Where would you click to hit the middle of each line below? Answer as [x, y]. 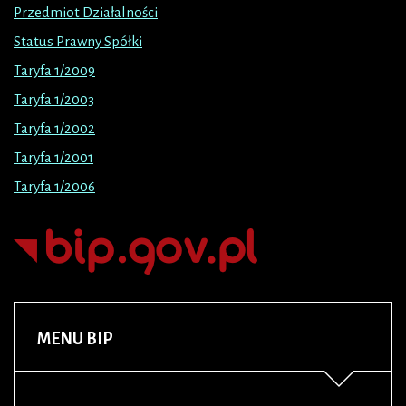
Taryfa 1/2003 [54, 99]
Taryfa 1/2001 [53, 157]
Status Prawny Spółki [78, 41]
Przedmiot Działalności [86, 12]
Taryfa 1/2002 [54, 128]
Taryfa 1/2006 [54, 186]
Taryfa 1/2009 [54, 70]
